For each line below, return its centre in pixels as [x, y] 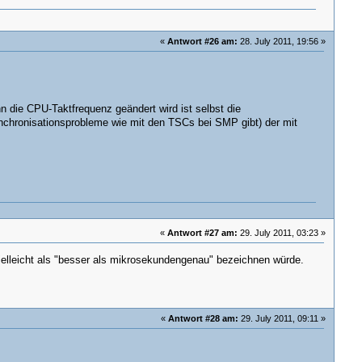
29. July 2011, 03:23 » [282, 232]
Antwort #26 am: [203, 41]
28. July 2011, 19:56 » [282, 41]
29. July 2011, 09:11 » [282, 319]
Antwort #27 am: [203, 232]
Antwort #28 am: [204, 319]
